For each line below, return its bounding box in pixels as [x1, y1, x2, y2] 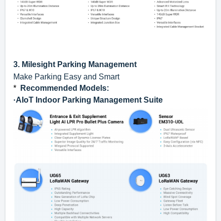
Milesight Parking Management [22, 60, 137, 69]
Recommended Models [20, 84, 107, 93]
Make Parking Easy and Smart [13, 73, 119, 81]
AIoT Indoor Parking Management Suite [16, 96, 163, 105]
